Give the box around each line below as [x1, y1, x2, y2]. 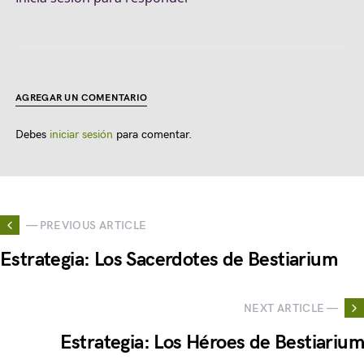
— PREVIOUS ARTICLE [26, 218, 147, 232]
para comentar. [113, 128, 192, 142]
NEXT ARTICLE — [244, 301, 338, 315]
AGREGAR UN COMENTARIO [15, 92, 148, 105]
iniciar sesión [50, 128, 113, 142]
